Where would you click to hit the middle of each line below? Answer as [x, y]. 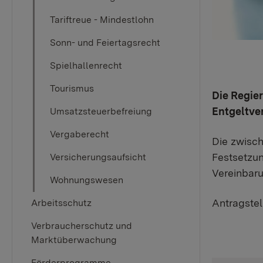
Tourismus [72, 88]
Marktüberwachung [74, 240]
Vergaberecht [80, 134]
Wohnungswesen [87, 180]
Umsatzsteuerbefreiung [101, 111]
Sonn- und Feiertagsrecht [105, 43]
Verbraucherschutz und [82, 226]
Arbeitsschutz [61, 203]
